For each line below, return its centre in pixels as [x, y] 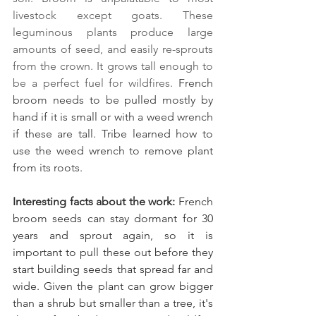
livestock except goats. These [113, 16]
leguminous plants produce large [113, 32]
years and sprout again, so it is [113, 236]
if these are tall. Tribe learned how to [113, 134]
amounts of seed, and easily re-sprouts [113, 49]
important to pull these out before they [113, 253]
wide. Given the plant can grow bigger [113, 286]
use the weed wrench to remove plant [113, 151]
